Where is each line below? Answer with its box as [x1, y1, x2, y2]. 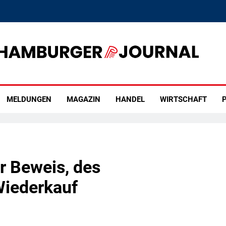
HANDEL [115, 95, 145, 104]
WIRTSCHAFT [159, 95, 207, 104]
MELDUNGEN [6, 95, 51, 104]
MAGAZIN [66, 95, 100, 104]
